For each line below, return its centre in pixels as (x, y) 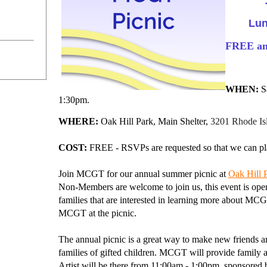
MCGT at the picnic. (97, 213)
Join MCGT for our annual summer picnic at (143, 173)
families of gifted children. (107, 252)
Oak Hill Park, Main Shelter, (154, 121)
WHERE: (78, 121)
